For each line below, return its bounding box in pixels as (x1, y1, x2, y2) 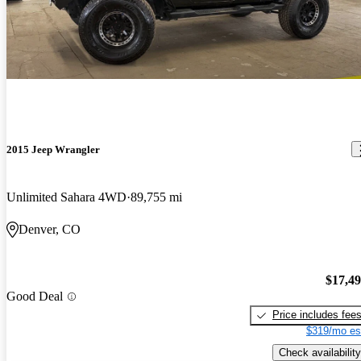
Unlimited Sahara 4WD (6, 189, 127, 204)
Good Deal (6, 289, 63, 304)
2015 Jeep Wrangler (6, 143, 100, 156)
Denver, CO (19, 222, 81, 236)
